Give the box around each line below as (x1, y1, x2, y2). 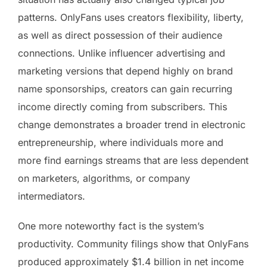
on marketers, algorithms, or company (18, 172, 190, 184)
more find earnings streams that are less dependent (18, 154, 249, 166)
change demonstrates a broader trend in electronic (18, 118, 246, 131)
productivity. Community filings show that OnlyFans (18, 237, 249, 250)
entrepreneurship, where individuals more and (18, 136, 223, 148)
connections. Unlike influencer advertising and (18, 46, 225, 59)
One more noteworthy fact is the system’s (18, 219, 204, 232)
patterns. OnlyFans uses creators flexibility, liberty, (18, 11, 244, 23)
